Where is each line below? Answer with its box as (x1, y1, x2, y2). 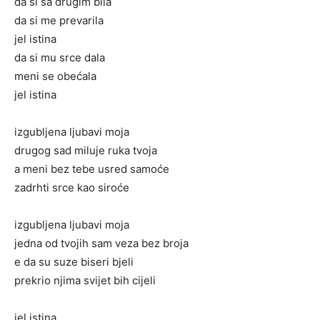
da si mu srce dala (14, 51, 105, 65)
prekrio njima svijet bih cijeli (14, 274, 156, 288)
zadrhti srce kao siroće (14, 181, 129, 195)
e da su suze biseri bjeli (14, 255, 134, 269)
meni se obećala (14, 69, 96, 84)
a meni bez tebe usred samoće (14, 162, 169, 176)
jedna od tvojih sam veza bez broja (14, 236, 189, 251)
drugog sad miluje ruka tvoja (14, 144, 157, 158)
